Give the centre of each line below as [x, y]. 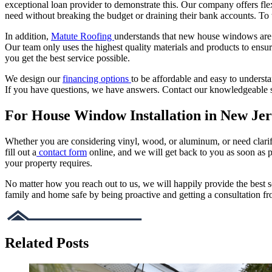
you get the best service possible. [67, 58]
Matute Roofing [83, 36]
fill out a [21, 152]
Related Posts [47, 243]
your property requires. [49, 163]
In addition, [28, 36]
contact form [62, 152]
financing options [97, 79]
